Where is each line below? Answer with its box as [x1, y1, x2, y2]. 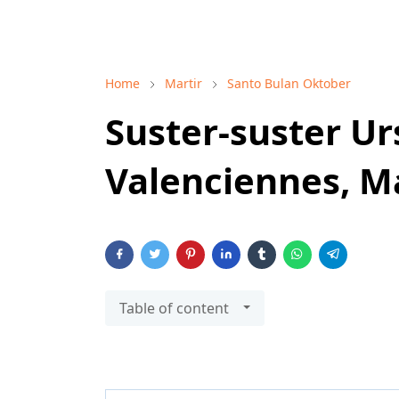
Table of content [119, 297, 229, 318]
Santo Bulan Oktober [227, 74, 351, 92]
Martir [165, 74, 202, 92]
